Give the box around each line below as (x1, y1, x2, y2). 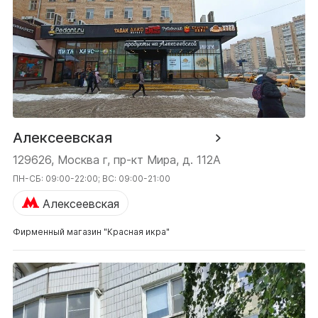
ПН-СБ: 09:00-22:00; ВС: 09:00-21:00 (13, 173, 170, 185)
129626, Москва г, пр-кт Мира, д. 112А (13, 153, 221, 168)
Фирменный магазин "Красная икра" (13, 226, 170, 238)
